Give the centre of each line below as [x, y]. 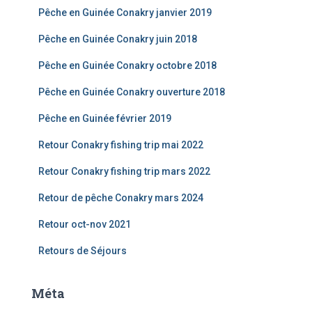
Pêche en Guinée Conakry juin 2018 [118, 39]
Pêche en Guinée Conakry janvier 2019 [125, 12]
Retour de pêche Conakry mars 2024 [121, 197]
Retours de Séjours [83, 250]
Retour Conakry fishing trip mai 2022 [121, 145]
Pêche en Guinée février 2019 [105, 118]
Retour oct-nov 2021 [85, 224]
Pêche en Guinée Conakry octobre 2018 [127, 65]
